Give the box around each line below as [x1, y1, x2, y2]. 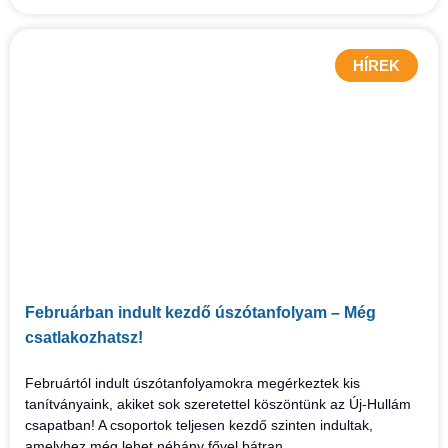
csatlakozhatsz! [25, 329, 143, 346]
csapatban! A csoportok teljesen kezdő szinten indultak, [25, 417, 373, 433]
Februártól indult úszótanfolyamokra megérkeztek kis [25, 375, 360, 391]
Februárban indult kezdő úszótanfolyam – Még [25, 304, 376, 321]
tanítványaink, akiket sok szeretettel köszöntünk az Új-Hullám [25, 396, 411, 412]
